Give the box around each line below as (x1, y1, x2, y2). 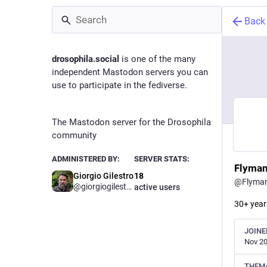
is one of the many (119, 54, 195, 64)
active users (133, 182, 180, 192)
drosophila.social (52, 54, 119, 64)
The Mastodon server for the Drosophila (52, 117, 211, 128)
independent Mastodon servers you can (52, 67, 208, 77)
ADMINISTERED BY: (52, 154, 120, 163)
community (52, 130, 97, 141)
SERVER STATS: (133, 154, 190, 163)
